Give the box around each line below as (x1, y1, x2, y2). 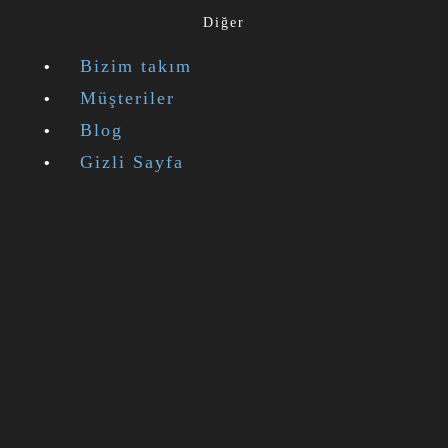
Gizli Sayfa (80, 152, 184, 173)
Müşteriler (80, 88, 175, 109)
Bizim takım (80, 56, 192, 77)
